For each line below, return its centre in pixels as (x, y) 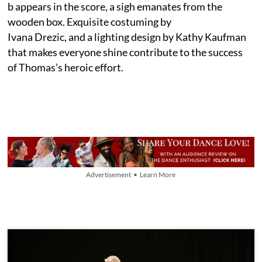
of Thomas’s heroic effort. (66, 68)
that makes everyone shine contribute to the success (125, 52)
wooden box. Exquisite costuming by (90, 22)
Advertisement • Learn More (131, 175)
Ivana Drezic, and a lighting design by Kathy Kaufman (127, 37)
